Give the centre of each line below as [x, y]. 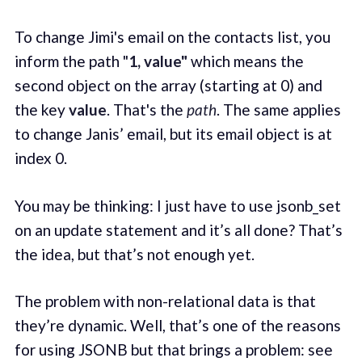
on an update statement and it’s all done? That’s [178, 229]
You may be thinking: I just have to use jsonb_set [177, 205]
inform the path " [71, 61]
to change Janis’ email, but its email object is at [173, 134]
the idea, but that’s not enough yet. [134, 254]
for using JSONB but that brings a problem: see [173, 350]
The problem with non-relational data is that [165, 301]
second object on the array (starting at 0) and [168, 86]
